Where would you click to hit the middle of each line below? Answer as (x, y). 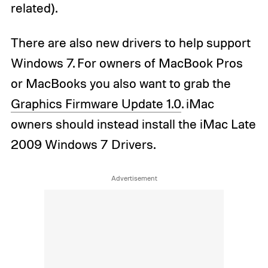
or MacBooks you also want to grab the (121, 83)
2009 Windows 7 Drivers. (83, 144)
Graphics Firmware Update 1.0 (96, 103)
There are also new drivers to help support (130, 42)
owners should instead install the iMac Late (133, 124)
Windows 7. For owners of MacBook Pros (127, 63)
